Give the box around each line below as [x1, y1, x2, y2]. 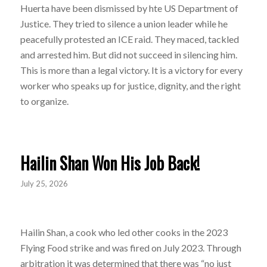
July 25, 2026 [20, 179, 68, 189]
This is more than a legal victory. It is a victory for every [20, 64, 243, 76]
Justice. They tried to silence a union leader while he [20, 17, 228, 29]
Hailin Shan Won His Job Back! [20, 151, 200, 176]
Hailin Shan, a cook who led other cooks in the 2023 [20, 226, 228, 238]
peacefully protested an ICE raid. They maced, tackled [20, 33, 239, 45]
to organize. [20, 95, 69, 107]
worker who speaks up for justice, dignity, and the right [20, 79, 241, 91]
